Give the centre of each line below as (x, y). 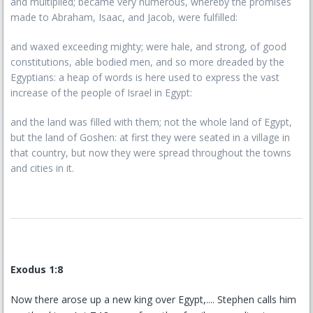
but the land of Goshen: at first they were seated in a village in (150, 137)
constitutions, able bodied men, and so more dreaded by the (147, 62)
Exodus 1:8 (37, 269)
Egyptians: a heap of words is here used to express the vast (145, 77)
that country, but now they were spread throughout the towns (151, 153)
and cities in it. (42, 168)
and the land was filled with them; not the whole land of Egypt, (151, 122)
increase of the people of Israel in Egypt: (101, 93)
